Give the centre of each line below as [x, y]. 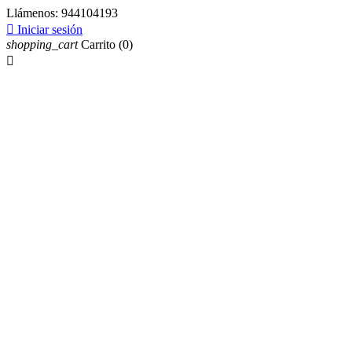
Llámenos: [34, 13]
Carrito [98, 44]
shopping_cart [42, 44]
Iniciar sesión [50, 29]
